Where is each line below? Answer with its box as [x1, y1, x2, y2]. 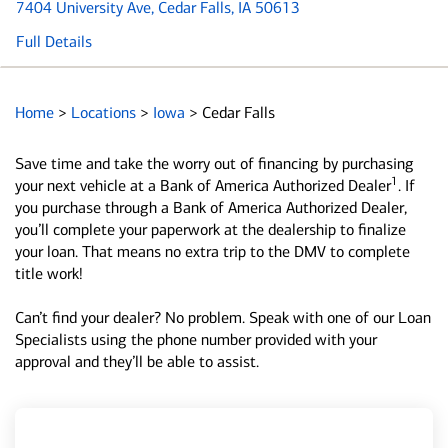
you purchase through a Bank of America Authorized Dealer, [15, 198, 407, 217]
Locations [71, 103, 140, 122]
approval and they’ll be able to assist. [15, 352, 259, 371]
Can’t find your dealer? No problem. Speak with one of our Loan [15, 308, 431, 327]
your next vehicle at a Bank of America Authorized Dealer [15, 176, 391, 195]
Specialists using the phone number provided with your [15, 330, 377, 349]
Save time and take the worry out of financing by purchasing [15, 154, 414, 173]
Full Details [16, 32, 92, 51]
